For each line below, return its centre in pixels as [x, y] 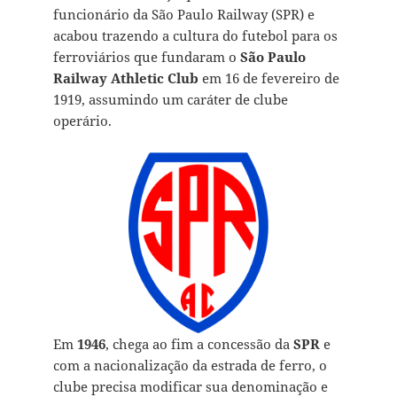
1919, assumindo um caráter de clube [170, 99]
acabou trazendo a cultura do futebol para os [195, 35]
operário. [82, 120]
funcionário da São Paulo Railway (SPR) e [183, 14]
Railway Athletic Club [125, 78]
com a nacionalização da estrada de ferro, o [190, 365]
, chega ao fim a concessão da [199, 343]
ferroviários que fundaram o [146, 56]
